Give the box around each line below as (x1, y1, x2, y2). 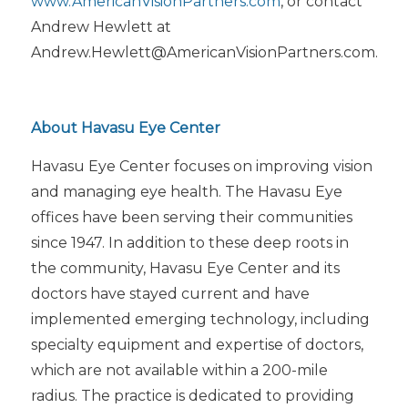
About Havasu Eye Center (30, 119, 220, 138)
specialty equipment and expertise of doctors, (30, 336, 363, 354)
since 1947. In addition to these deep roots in (30, 234, 349, 252)
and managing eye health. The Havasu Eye (30, 183, 342, 201)
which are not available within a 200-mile (30, 362, 328, 380)
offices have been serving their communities (30, 209, 352, 227)
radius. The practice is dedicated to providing (30, 387, 354, 405)
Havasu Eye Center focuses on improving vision (30, 158, 372, 176)
